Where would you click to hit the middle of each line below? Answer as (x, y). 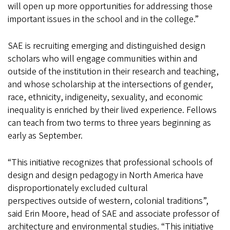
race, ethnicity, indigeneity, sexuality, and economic (105, 98)
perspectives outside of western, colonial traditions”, (108, 201)
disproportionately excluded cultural (78, 188)
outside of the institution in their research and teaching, (113, 72)
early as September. (45, 136)
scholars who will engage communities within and (103, 59)
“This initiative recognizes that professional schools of (110, 163)
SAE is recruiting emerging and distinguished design (107, 46)
